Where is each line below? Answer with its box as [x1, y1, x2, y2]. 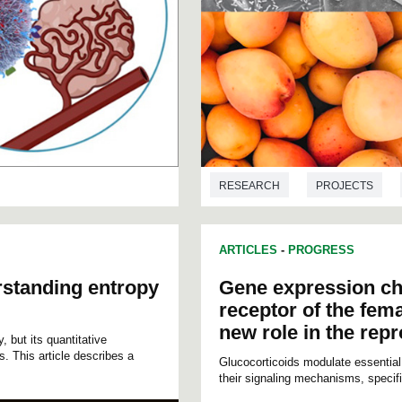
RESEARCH [219, 179, 280, 192]
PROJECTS [316, 179, 373, 192]
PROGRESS [288, 243, 354, 258]
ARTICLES [219, 243, 277, 258]
